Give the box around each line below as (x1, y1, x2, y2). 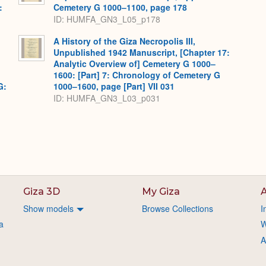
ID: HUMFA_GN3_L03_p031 (53, 92, 160, 104)
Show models (23, 202, 74, 214)
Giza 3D (23, 186, 61, 197)
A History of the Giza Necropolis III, (53, 35, 195, 47)
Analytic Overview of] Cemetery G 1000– (53, 58, 216, 69)
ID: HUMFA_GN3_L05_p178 (53, 13, 160, 26)
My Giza (142, 186, 180, 197)
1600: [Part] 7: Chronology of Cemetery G (53, 69, 220, 81)
